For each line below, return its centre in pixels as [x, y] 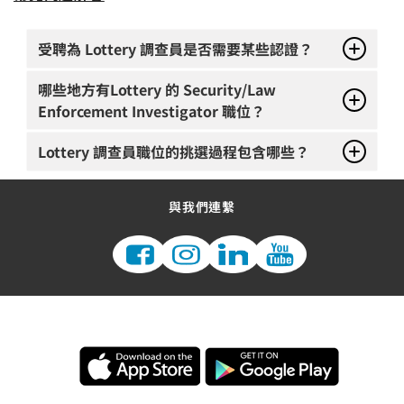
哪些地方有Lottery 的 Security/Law [157, 89]
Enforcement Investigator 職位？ [151, 111]
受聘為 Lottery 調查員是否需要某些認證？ [175, 49]
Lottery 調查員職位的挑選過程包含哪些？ [174, 151]
